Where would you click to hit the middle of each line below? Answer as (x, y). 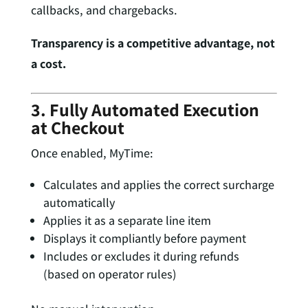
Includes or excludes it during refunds (141, 256)
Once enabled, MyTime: (92, 153)
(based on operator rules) (110, 274)
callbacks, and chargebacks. (104, 10)
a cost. (48, 63)
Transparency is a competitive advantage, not (153, 43)
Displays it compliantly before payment (144, 238)
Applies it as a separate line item (127, 220)
